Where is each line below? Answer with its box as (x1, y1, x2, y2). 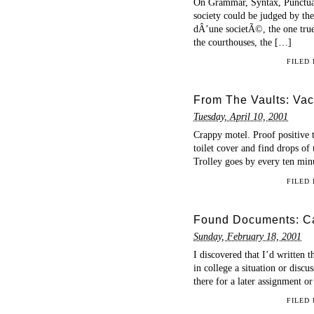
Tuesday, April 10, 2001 (193, 111, 288, 123)
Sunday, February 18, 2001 (193, 231, 301, 242)
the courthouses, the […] (193, 36, 292, 48)
